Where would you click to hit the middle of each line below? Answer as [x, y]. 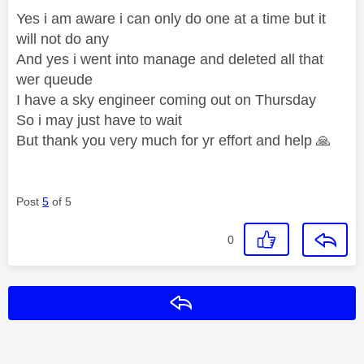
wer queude [56, 79]
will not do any [65, 39]
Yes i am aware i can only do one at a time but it [171, 18]
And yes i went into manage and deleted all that [170, 59]
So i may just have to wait [101, 120]
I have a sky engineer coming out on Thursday [168, 100]
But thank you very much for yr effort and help [166, 140]
